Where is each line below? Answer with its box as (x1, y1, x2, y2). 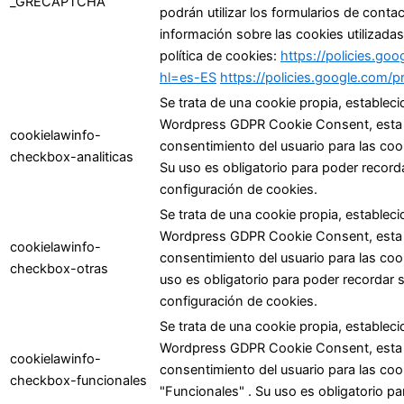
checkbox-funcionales (10, 372, 147, 389)
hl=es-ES (160, 69, 216, 86)
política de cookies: (160, 47, 280, 64)
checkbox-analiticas (10, 148, 133, 165)
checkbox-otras (10, 260, 108, 277)
